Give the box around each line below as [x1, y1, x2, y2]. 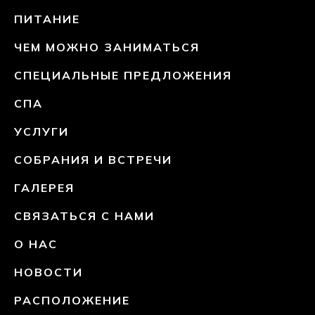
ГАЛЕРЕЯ [14, 181, 75, 195]
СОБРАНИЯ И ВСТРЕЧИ [14, 153, 172, 167]
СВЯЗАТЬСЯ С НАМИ [14, 209, 155, 223]
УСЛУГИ [14, 124, 69, 139]
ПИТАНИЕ [14, 12, 80, 26]
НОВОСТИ [14, 265, 83, 279]
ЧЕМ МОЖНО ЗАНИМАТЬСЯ [14, 40, 200, 54]
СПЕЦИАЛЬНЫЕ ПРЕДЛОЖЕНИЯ [14, 68, 232, 82]
